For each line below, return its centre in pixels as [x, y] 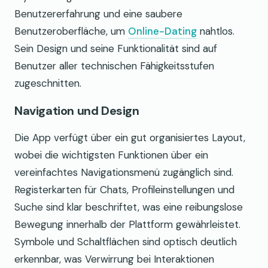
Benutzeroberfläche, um [71, 31]
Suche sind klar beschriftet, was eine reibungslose [129, 207]
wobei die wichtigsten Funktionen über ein [111, 155]
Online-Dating [162, 31]
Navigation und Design [77, 111]
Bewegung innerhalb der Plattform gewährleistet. [127, 225]
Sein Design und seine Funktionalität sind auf [116, 49]
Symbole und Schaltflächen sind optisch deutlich [126, 242]
